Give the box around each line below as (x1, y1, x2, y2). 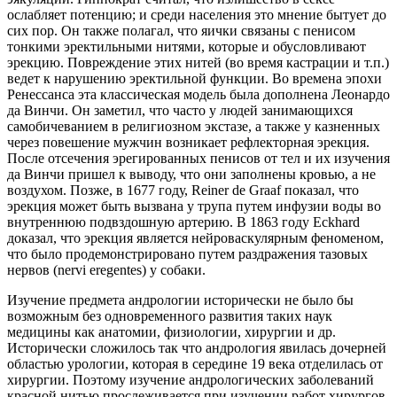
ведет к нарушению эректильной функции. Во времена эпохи (7, 70, 382, 86)
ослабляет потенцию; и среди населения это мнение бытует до (7, 6, 386, 22)
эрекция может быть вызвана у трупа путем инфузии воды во (7, 198, 381, 214)
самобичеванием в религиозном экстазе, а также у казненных (7, 118, 380, 134)
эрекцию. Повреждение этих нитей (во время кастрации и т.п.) (7, 54, 389, 70)
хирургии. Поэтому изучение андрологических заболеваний (7, 371, 374, 387)
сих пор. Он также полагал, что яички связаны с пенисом (7, 22, 355, 38)
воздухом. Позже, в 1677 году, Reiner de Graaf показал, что (7, 182, 359, 198)
